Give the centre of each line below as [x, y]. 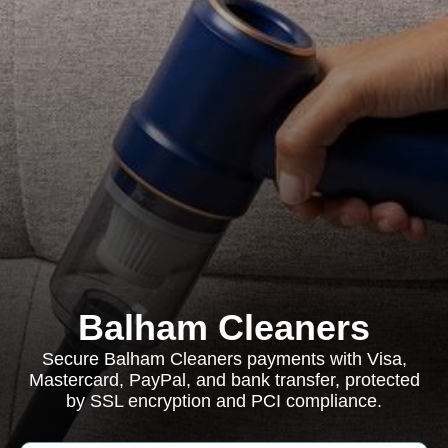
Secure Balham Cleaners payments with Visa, [224, 359]
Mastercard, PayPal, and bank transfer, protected [224, 380]
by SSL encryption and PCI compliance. [224, 401]
